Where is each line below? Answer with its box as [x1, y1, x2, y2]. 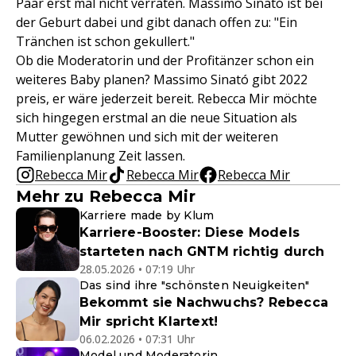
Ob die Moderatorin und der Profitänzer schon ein [16, 51, 314, 69]
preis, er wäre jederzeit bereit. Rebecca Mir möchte [16, 89, 317, 107]
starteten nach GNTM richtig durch [79, 243, 325, 259]
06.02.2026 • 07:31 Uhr [79, 331, 195, 346]
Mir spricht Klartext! [79, 313, 219, 329]
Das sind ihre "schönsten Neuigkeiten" [79, 277, 310, 292]
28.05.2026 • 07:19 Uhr [79, 261, 195, 277]
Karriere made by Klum [79, 207, 215, 222]
